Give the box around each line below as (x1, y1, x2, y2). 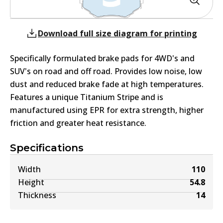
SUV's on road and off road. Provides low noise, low (10, 65, 202, 77)
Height (18, 176, 44, 188)
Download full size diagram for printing (38, 27, 197, 39)
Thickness (18, 189, 56, 201)
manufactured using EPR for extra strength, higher (10, 104, 204, 115)
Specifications (10, 141, 84, 154)
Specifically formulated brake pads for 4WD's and (10, 52, 195, 64)
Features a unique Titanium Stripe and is (10, 91, 163, 103)
